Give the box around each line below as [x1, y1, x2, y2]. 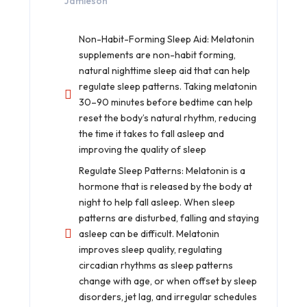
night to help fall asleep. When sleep [79, 195, 235, 208]
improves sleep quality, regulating [79, 243, 222, 256]
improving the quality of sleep [79, 143, 206, 156]
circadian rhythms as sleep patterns [79, 258, 233, 271]
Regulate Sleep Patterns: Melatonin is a [79, 164, 245, 177]
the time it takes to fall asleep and [79, 127, 224, 140]
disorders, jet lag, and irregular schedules [79, 290, 257, 303]
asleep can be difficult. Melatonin [79, 227, 219, 240]
